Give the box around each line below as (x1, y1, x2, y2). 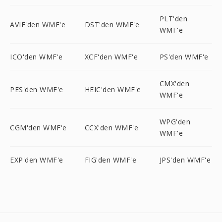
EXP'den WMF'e (10, 155, 63, 165)
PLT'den (159, 14, 188, 23)
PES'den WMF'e (10, 84, 63, 94)
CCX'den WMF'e (84, 122, 139, 132)
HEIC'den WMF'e (84, 84, 141, 94)
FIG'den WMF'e (84, 155, 137, 165)
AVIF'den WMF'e (10, 19, 65, 29)
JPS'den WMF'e (159, 155, 211, 165)
